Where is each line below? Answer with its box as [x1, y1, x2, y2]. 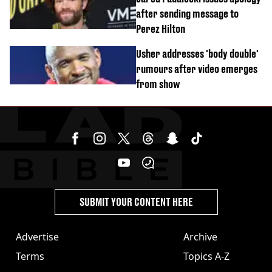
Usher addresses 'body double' [136, 47, 259, 60]
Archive [183, 229, 217, 243]
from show [136, 77, 180, 90]
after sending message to [136, 7, 239, 20]
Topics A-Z [183, 249, 229, 263]
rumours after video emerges [136, 62, 257, 75]
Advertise [16, 229, 59, 243]
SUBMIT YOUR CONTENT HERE [79, 195, 193, 208]
